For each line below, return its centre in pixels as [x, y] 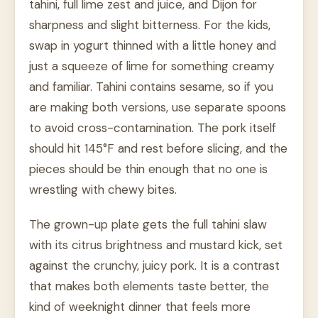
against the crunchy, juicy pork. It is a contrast [154, 266]
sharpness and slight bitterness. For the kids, [150, 25]
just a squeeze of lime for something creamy [152, 66]
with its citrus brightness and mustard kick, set [156, 245]
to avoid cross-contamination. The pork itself [153, 128]
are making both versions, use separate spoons [158, 108]
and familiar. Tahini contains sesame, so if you [151, 87]
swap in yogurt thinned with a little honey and [153, 46]
